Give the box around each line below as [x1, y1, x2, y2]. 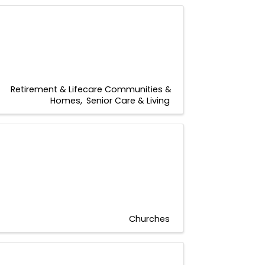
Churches [129, 212, 170, 225]
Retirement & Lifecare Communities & [11, 83, 172, 95]
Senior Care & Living [86, 94, 170, 106]
